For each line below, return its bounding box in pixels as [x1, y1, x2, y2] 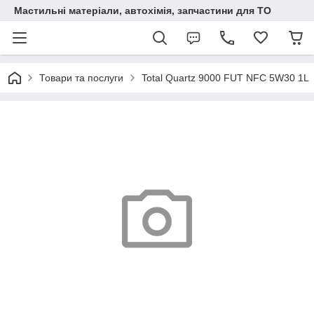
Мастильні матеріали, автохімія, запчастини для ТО [14, 5, 271, 16]
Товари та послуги [39, 72, 123, 83]
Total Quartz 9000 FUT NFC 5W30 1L [142, 72, 309, 83]
